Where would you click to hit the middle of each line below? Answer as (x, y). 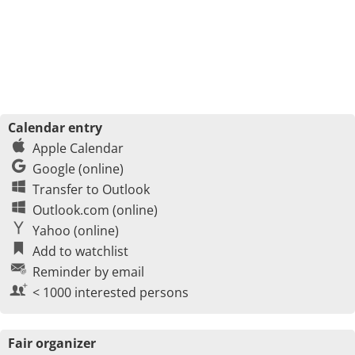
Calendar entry (55, 128)
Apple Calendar (78, 148)
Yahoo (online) (76, 231)
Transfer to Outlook (91, 189)
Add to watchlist (80, 251)
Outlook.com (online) (95, 210)
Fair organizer (52, 343)
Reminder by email (88, 272)
